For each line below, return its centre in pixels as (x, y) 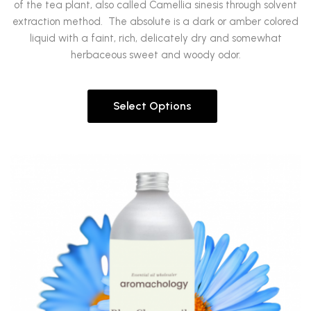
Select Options (152, 106)
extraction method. (59, 22)
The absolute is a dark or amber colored (203, 22)
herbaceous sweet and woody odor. (155, 55)
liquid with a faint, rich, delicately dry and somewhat (155, 38)
